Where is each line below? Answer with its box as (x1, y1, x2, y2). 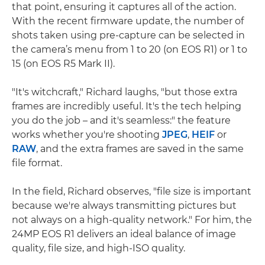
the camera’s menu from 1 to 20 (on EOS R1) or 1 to (12, 44, 247, 56)
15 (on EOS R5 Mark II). (12, 58, 115, 70)
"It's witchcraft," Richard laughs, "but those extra (12, 86, 237, 98)
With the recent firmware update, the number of (12, 15, 244, 27)
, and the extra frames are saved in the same (36, 143, 244, 155)
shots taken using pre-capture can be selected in (12, 30, 245, 41)
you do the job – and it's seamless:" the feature (12, 115, 231, 127)
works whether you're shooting (12, 129, 162, 141)
